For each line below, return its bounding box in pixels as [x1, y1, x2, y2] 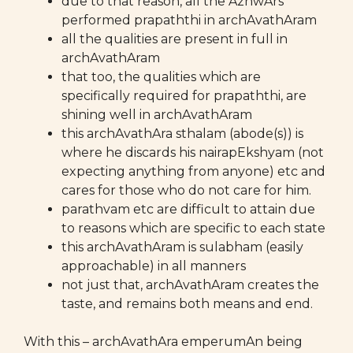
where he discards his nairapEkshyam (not [61, 145, 324, 160]
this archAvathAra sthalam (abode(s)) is [61, 126, 303, 141]
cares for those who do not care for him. [61, 183, 311, 198]
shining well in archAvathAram [61, 107, 252, 122]
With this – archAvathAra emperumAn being [24, 334, 303, 349]
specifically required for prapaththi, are [61, 88, 307, 103]
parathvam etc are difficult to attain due [61, 202, 315, 217]
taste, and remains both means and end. [61, 296, 313, 311]
